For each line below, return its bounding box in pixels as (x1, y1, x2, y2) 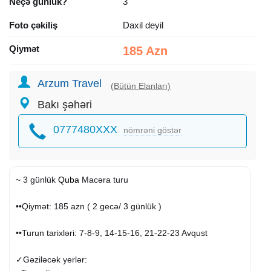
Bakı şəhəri (38, 98, 92, 111)
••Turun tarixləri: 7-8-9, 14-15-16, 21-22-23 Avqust (16, 227, 207, 238)
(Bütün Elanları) (111, 80, 171, 91)
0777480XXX (53, 123, 117, 135)
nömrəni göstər (123, 125, 181, 135)
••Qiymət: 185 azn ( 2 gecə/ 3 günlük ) (16, 201, 162, 211)
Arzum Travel (38, 77, 102, 90)
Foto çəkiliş (9, 19, 57, 30)
